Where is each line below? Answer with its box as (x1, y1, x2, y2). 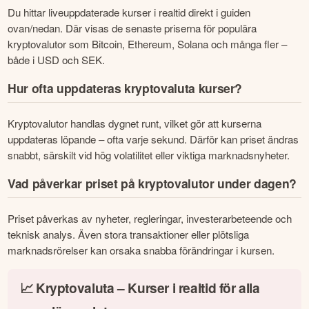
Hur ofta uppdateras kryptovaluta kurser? (8, 79, 243, 97)
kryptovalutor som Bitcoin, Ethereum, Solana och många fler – (8, 36, 288, 51)
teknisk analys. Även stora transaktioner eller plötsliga (8, 226, 250, 241)
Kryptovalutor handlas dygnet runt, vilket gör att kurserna (8, 115, 262, 130)
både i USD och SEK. (8, 52, 106, 67)
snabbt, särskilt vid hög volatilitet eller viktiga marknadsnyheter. (8, 147, 290, 162)
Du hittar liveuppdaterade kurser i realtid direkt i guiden (8, 4, 251, 19)
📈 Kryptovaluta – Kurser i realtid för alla (19, 277, 260, 297)
